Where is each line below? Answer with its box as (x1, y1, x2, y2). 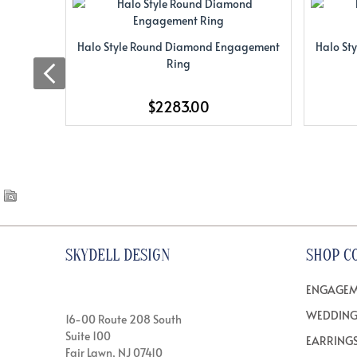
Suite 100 (65, 328, 111, 343)
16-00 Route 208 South (65, 311, 182, 327)
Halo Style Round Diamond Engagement (76, 39, 280, 55)
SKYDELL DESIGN (65, 245, 171, 265)
